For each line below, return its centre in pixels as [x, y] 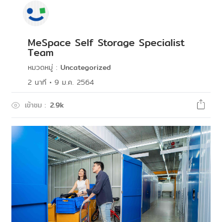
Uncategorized [86, 67]
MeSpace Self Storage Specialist [106, 42]
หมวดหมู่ [40, 67]
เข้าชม [33, 105]
